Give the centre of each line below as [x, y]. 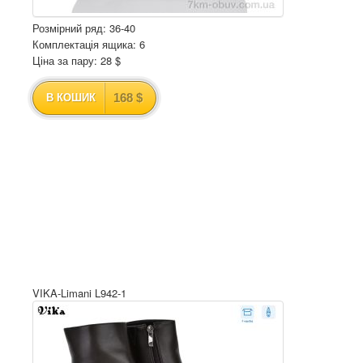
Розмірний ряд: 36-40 [84, 28]
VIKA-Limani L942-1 [79, 293]
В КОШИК [71, 98]
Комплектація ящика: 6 [89, 44]
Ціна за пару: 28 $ [77, 60]
